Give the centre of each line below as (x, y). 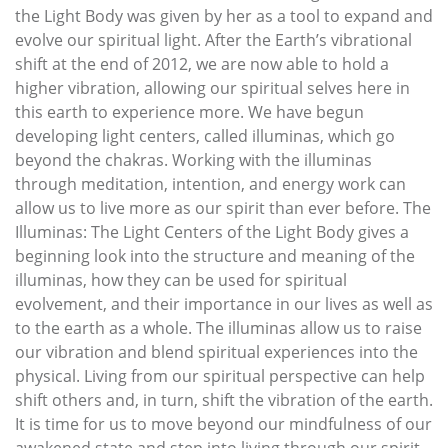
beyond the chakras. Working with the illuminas (193, 159)
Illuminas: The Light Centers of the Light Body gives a (212, 231)
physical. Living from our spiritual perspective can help (220, 375)
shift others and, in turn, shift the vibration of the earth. (224, 399)
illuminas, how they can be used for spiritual (181, 279)
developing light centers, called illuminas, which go (205, 135)
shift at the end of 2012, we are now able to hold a (202, 63)
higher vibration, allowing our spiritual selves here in (212, 87)
